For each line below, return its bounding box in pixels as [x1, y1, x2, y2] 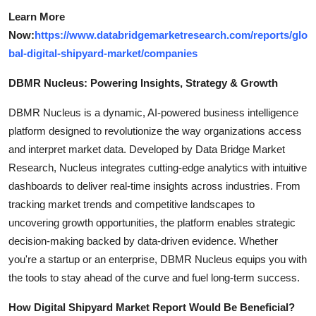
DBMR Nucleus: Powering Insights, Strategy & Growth [8, 76, 278, 89]
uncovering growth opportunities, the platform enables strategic [8, 216, 296, 229]
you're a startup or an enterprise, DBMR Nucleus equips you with [8, 253, 307, 265]
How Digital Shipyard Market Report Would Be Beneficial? [8, 300, 295, 313]
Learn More [8, 10, 65, 23]
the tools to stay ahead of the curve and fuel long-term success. [8, 271, 300, 284]
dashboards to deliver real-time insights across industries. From [8, 179, 300, 192]
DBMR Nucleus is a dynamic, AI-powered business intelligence [8, 106, 298, 119]
